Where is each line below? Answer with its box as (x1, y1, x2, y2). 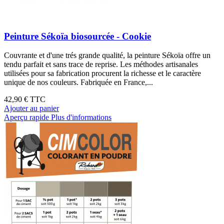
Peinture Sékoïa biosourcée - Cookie (4, 30, 151, 41)
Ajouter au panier (4, 104, 59, 113)
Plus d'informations (51, 113, 111, 122)
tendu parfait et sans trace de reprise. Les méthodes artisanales (4, 60, 198, 69)
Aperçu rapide (4, 113, 49, 122)
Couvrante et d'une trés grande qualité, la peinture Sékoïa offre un (4, 51, 210, 60)
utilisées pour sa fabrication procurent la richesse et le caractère (4, 69, 201, 78)
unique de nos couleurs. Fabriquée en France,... (4, 78, 153, 87)
